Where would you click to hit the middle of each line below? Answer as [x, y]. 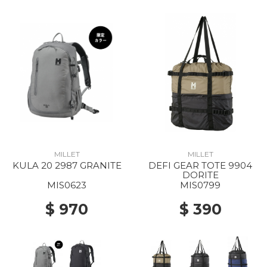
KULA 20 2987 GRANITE [67, 165]
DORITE [200, 175]
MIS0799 [200, 185]
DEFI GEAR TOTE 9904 [200, 165]
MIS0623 [67, 185]
